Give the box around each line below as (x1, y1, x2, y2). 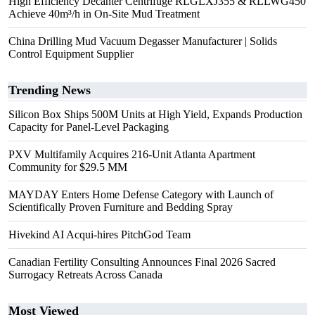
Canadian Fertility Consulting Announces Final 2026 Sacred (8, 256, 276, 268)
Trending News (8, 83, 91, 97)
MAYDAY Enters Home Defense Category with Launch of (8, 188, 274, 200)
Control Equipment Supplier (8, 48, 134, 60)
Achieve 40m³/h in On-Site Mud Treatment (8, 8, 200, 20)
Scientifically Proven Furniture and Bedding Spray (8, 201, 233, 213)
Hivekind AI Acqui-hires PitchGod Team (8, 229, 191, 240)
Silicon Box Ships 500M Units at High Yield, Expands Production (8, 108, 302, 120)
